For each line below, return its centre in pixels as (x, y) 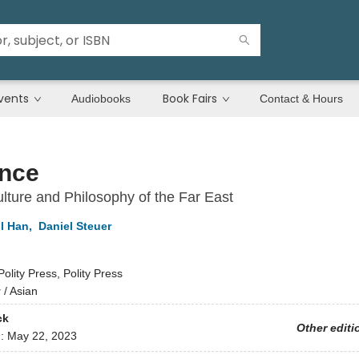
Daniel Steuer (75, 226)
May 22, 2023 (42, 336)
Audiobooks (101, 99)
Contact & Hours (301, 99)
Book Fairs (190, 99)
